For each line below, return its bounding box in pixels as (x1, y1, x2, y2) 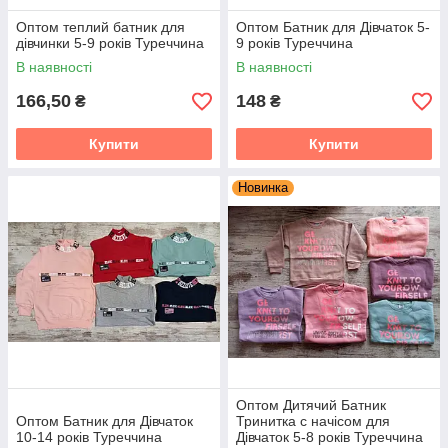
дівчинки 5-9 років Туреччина (16, 35, 204, 51)
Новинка (238, 180, 288, 195)
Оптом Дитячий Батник (236, 397, 386, 413)
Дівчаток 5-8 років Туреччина (236, 429, 423, 445)
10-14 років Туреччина (16, 429, 162, 445)
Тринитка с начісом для (236, 413, 390, 429)
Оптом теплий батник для (16, 19, 185, 35)
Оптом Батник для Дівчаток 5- (236, 19, 430, 35)
